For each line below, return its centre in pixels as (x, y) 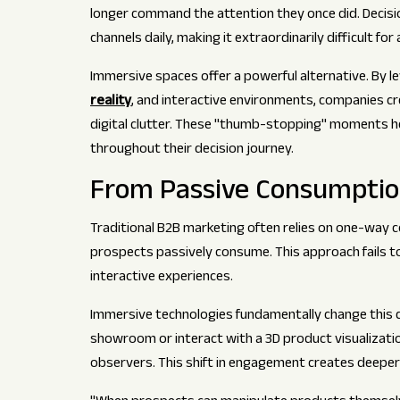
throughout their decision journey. (192, 151)
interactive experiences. (161, 279)
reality (110, 103)
